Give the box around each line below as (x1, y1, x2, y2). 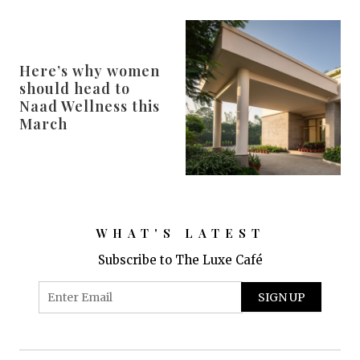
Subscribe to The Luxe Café (97, 252, 263, 268)
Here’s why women (19, 61, 160, 81)
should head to (19, 79, 130, 99)
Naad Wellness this (19, 96, 160, 117)
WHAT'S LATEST (95, 224, 265, 241)
